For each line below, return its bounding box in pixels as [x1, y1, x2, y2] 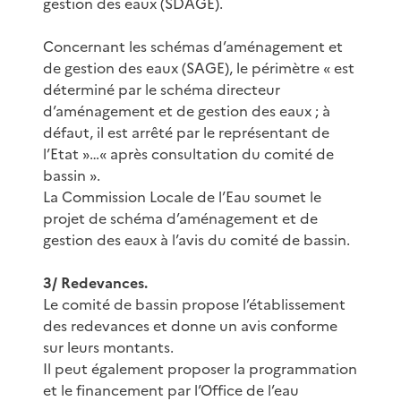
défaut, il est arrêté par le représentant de [43, 121, 329, 143]
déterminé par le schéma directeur [43, 78, 280, 100]
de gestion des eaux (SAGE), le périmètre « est [43, 56, 354, 79]
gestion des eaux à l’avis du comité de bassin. [43, 228, 350, 251]
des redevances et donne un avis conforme [43, 314, 337, 337]
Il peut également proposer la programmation [43, 357, 357, 380]
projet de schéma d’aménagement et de [43, 207, 318, 229]
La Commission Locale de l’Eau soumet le [43, 185, 321, 208]
